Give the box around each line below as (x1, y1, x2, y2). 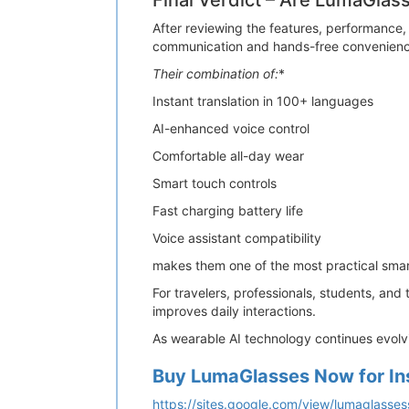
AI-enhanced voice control (152, 121, 309, 136)
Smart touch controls (152, 175, 277, 191)
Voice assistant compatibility (152, 230, 321, 246)
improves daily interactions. (152, 303, 316, 319)
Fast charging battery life (152, 203, 303, 218)
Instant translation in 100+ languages (152, 93, 373, 109)
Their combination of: (152, 66, 278, 81)
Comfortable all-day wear (152, 148, 304, 163)
